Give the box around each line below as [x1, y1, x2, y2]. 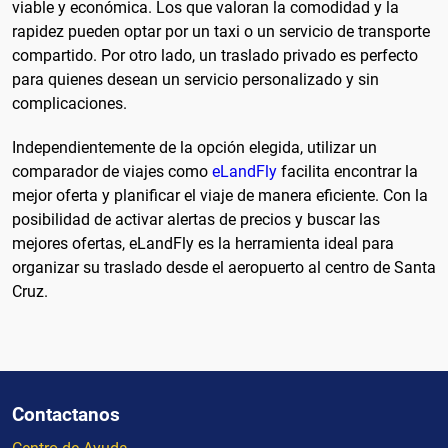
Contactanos [12, 402, 120, 426]
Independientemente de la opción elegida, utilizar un [12, 137, 377, 157]
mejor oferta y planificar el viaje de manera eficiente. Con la [12, 185, 428, 205]
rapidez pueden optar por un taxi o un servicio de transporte [12, 22, 430, 42]
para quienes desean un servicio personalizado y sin [12, 70, 379, 90]
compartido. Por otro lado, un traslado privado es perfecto [12, 46, 418, 66]
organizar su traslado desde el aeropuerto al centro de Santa [12, 257, 436, 277]
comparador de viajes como [12, 161, 212, 181]
